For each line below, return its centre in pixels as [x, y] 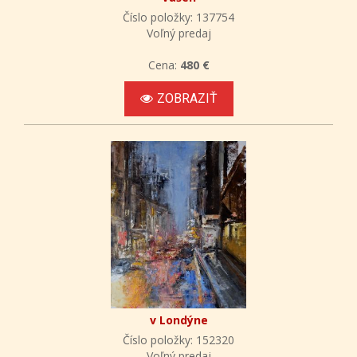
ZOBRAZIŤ [187, 98]
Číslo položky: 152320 [178, 339]
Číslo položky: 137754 [178, 17]
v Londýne [178, 320]
